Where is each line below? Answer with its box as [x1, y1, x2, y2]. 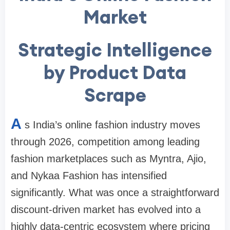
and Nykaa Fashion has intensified [11, 169, 167, 181]
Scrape [84, 83, 146, 107]
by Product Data [44, 60, 186, 84]
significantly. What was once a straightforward [11, 186, 219, 198]
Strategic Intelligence [18, 37, 212, 62]
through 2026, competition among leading [11, 136, 200, 147]
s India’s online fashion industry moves [25, 119, 200, 130]
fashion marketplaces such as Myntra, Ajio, [11, 152, 206, 164]
